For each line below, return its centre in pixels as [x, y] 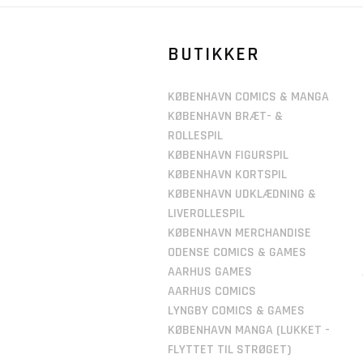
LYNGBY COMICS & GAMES [236, 310]
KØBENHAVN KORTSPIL [227, 174]
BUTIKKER [214, 54]
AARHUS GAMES [210, 271]
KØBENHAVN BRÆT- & [225, 116]
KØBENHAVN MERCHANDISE [239, 233]
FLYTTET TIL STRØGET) [229, 349]
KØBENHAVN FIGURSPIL [228, 155]
